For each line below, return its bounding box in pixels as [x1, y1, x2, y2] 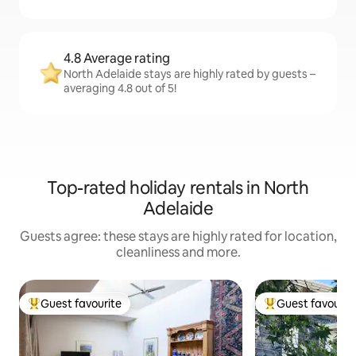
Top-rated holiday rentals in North [47, 176, 309, 199]
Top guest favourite [28, 303, 130, 318]
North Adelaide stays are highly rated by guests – [64, 67, 315, 81]
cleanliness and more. [115, 244, 241, 261]
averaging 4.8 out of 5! [64, 81, 176, 95]
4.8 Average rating [64, 50, 170, 67]
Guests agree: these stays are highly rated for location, [19, 228, 337, 245]
